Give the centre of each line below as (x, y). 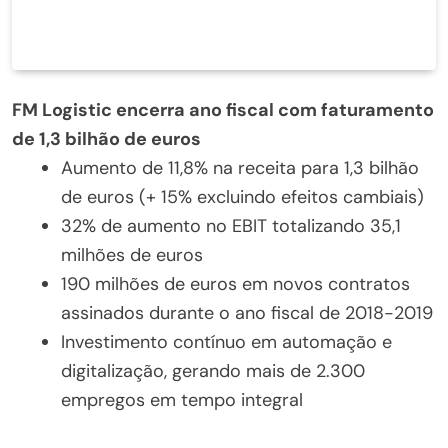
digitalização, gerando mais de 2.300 (213, 370)
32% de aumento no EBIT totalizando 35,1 (231, 225)
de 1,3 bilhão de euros (106, 138)
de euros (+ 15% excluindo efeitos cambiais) (242, 196)
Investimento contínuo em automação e (226, 341)
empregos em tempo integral (182, 399)
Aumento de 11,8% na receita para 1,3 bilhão (240, 167)
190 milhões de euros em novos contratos (235, 283)
